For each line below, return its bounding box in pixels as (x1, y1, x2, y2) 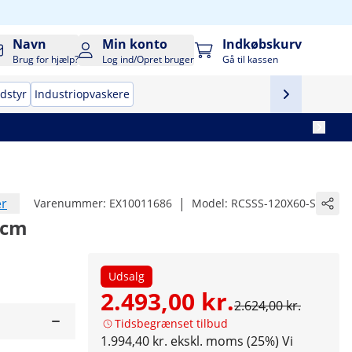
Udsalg (108, 269, 145, 284)
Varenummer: (34, 196, 109, 211)
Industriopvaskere (35, 86, 130, 101)
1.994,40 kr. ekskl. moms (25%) (101, 332, 279, 350)
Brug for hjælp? (13, 53, 79, 66)
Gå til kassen (222, 53, 278, 66)
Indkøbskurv (222, 35, 302, 53)
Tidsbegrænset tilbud (115, 316, 228, 331)
